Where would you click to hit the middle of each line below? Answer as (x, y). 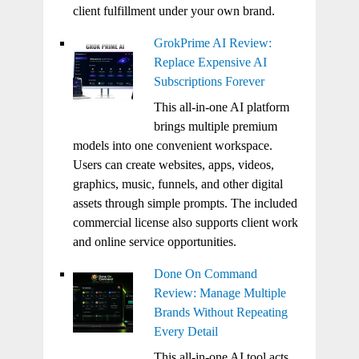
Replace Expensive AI (210, 63)
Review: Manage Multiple (220, 293)
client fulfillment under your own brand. (173, 11)
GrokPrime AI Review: (212, 43)
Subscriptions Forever (209, 82)
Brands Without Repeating (220, 313)
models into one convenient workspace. (172, 146)
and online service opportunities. (154, 242)
